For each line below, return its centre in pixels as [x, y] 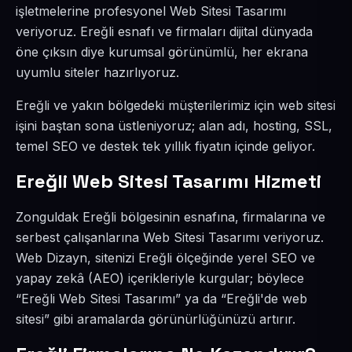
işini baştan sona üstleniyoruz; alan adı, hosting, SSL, [174, 126]
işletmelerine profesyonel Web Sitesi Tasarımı [151, 11]
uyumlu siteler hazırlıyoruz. [97, 72]
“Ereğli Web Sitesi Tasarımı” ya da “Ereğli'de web [161, 299]
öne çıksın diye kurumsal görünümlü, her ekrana [162, 52]
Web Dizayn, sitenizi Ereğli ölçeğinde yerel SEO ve [165, 258]
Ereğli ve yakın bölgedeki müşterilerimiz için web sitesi [176, 105]
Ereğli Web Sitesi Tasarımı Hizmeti [169, 181]
